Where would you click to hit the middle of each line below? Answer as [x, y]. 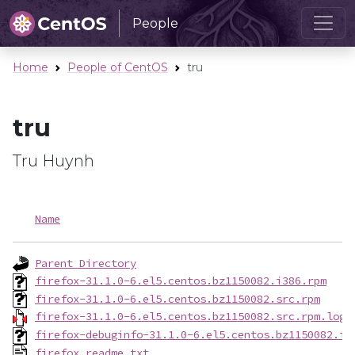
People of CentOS [118, 67]
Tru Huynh [53, 161]
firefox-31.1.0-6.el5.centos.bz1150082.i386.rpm [181, 281]
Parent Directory [86, 263]
